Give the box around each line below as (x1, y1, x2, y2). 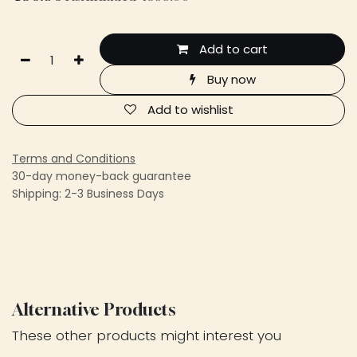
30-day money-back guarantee (12, 167, 191, 184)
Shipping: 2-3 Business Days (12, 185, 164, 202)
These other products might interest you (12, 325, 281, 345)
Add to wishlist (147, 101, 233, 119)
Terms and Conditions (12, 150, 135, 167)
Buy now (203, 70, 256, 88)
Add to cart (196, 40, 269, 57)
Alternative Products (12, 298, 175, 320)
